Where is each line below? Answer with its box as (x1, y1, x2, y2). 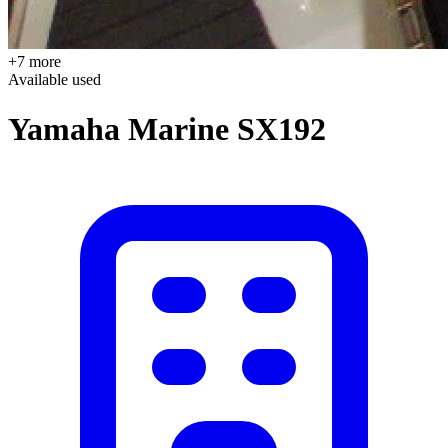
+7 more (8, 53, 61, 71)
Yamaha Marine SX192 (8, 110, 326, 147)
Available (8, 71, 72, 89)
